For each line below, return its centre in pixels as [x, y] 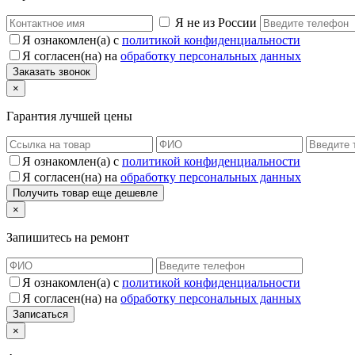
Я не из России [216, 22]
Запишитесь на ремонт [68, 237]
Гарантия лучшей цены [69, 116]
